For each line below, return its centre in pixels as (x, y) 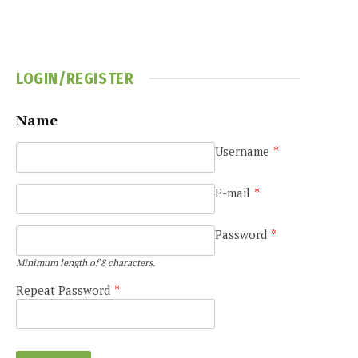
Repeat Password (63, 290)
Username (242, 151)
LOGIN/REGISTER (75, 78)
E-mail (232, 192)
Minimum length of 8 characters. (86, 262)
